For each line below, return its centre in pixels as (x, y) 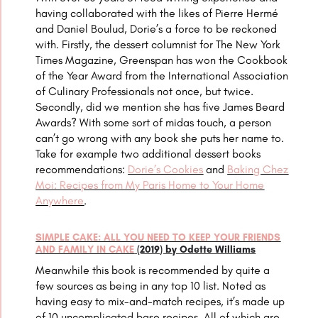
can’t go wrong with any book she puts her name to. (160, 138)
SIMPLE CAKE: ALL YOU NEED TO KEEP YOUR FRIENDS (158, 238)
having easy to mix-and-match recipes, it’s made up (160, 302)
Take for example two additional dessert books (148, 154)
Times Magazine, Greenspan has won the (137, 60)
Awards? (56, 123)
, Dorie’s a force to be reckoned (201, 29)
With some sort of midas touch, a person (174, 123)
